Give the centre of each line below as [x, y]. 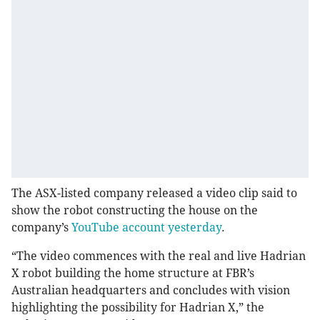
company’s [41, 228]
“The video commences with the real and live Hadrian [159, 256]
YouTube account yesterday [146, 228]
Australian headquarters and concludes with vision [151, 291]
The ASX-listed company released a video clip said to [154, 194]
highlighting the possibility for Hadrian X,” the [138, 308]
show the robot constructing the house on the [135, 211]
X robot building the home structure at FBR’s [133, 274]
